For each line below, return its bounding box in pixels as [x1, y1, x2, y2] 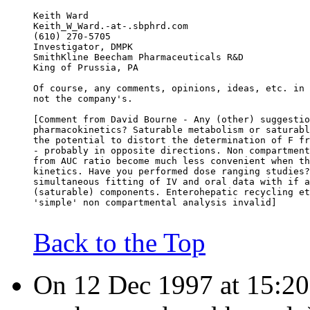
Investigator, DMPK [33, 42, 133, 53]
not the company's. [33, 93, 133, 104]
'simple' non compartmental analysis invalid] [33, 197, 277, 208]
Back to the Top [33, 228, 206, 258]
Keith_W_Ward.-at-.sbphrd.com [33, 21, 188, 32]
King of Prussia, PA [33, 62, 138, 73]
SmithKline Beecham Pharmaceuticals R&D [33, 52, 244, 63]
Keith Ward [33, 10, 89, 21]
